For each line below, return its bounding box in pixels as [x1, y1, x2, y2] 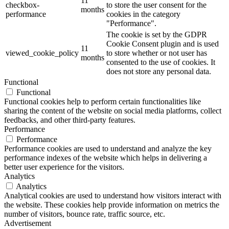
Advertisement [4, 218, 51, 227]
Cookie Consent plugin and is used [106, 39, 219, 48]
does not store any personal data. [106, 66, 211, 76]
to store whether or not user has [106, 48, 207, 57]
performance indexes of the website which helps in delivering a [4, 153, 207, 162]
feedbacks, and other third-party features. [4, 115, 135, 124]
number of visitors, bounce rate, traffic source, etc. [4, 209, 165, 218]
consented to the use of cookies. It [106, 57, 215, 66]
